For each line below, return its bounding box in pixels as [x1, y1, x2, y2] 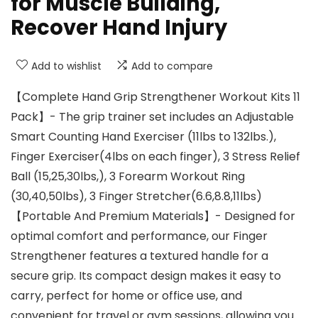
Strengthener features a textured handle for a [11, 248, 268, 265]
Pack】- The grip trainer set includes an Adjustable [11, 109, 294, 126]
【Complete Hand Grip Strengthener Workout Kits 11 [11, 89, 300, 106]
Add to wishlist [31, 59, 102, 74]
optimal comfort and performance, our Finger [11, 228, 268, 245]
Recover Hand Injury [11, 13, 227, 43]
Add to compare [131, 59, 213, 74]
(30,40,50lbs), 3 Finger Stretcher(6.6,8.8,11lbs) [11, 188, 262, 205]
